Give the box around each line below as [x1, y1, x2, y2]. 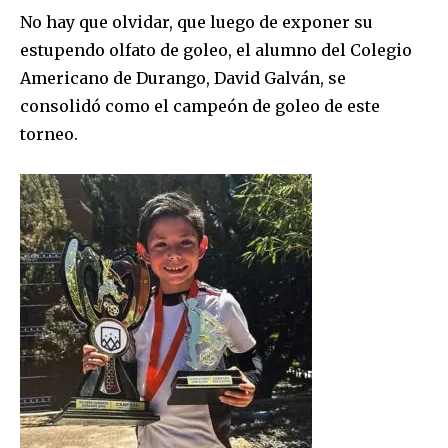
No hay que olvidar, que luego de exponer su [20, 11, 373, 32]
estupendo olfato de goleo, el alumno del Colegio [20, 39, 412, 60]
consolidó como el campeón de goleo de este [20, 95, 380, 116]
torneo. [20, 123, 78, 144]
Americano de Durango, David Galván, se [20, 67, 346, 88]
